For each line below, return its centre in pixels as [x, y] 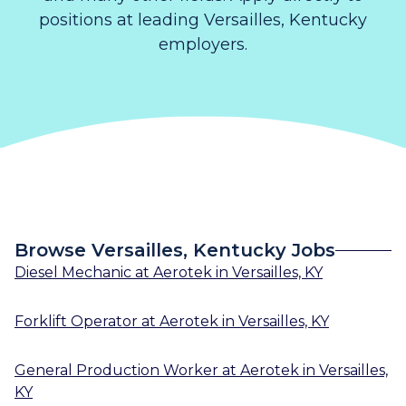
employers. [203, 44]
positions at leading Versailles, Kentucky [203, 20]
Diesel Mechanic [73, 272]
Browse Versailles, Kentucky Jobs [175, 250]
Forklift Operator [76, 321]
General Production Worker [116, 370]
